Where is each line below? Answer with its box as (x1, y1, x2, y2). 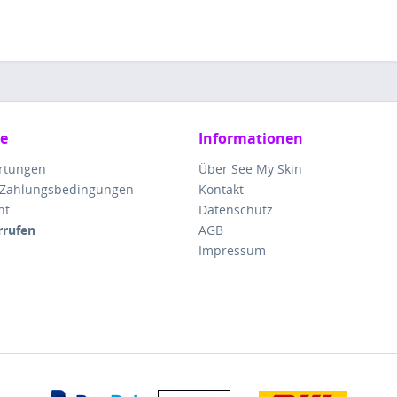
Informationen (198, 128, 303, 148)
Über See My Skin (198, 160, 302, 177)
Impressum (198, 242, 266, 259)
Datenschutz (198, 201, 273, 218)
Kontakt (198, 181, 244, 198)
